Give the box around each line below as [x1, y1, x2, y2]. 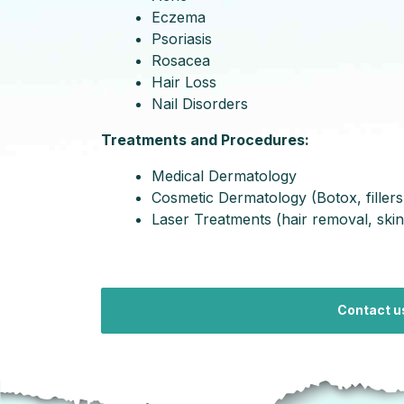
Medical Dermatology [151, 166, 297, 185]
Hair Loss [151, 72, 216, 91]
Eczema [151, 7, 206, 26]
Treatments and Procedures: [101, 130, 309, 149]
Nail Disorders [151, 94, 248, 113]
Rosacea [151, 50, 210, 69]
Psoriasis [151, 29, 212, 48]
